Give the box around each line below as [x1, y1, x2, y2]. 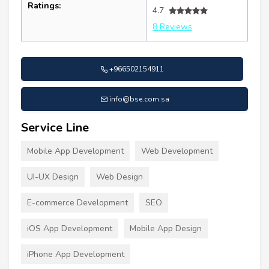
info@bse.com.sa [109, 94, 169, 104]
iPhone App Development [27, 249, 124, 261]
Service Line [21, 119, 89, 136]
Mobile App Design [130, 223, 202, 235]
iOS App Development [27, 223, 112, 235]
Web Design [96, 171, 143, 183]
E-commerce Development [27, 197, 128, 209]
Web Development [141, 145, 213, 157]
